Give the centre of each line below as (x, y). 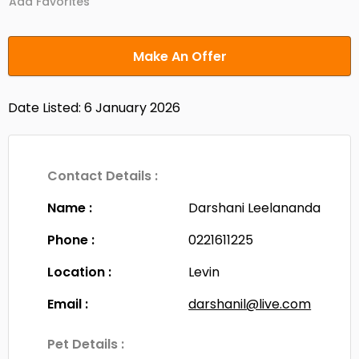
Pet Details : (86, 344)
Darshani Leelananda (255, 208)
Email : (68, 304)
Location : (80, 272)
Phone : (71, 240)
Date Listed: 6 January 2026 (94, 107)
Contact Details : (103, 175)
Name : (70, 208)
